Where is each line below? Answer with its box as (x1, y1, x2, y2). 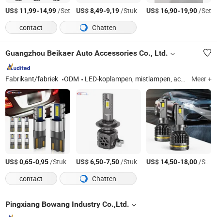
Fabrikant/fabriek (5, 74, 60, 83)
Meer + (191, 74, 212, 83)
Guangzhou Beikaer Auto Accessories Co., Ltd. (5, 48, 169, 58)
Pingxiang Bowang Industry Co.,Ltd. (5, 200, 130, 209)
